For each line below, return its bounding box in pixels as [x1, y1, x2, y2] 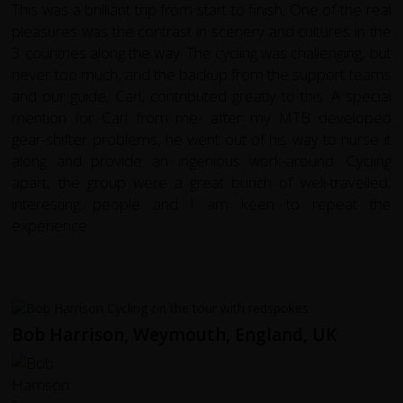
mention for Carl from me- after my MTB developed [12, 106, 391, 128]
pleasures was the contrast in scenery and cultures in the [12, 20, 391, 41]
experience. [12, 214, 91, 236]
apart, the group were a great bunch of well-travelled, [12, 171, 391, 193]
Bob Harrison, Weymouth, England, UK [12, 323, 337, 347]
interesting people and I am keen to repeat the [12, 193, 391, 214]
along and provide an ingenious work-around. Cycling [12, 149, 391, 171]
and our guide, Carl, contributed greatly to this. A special [12, 85, 391, 106]
